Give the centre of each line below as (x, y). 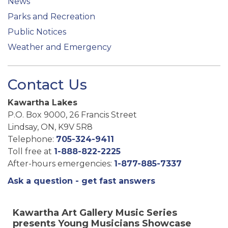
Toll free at (31, 151)
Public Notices (37, 32)
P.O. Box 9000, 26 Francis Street (72, 115)
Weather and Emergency (60, 47)
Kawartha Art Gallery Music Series (95, 212)
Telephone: (32, 139)
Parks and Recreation (51, 17)
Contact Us (47, 84)
